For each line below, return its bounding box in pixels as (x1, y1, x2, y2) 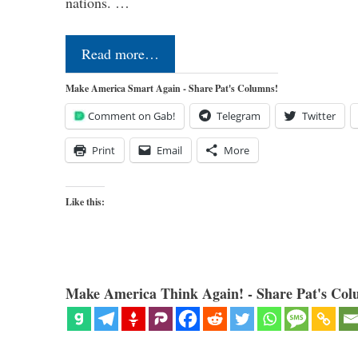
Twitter (302, 108, 336, 123)
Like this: (66, 194, 105, 209)
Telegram (217, 108, 261, 123)
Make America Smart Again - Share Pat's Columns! (66, 81, 278, 95)
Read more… (82, 43, 159, 63)
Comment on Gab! (88, 108, 175, 123)
